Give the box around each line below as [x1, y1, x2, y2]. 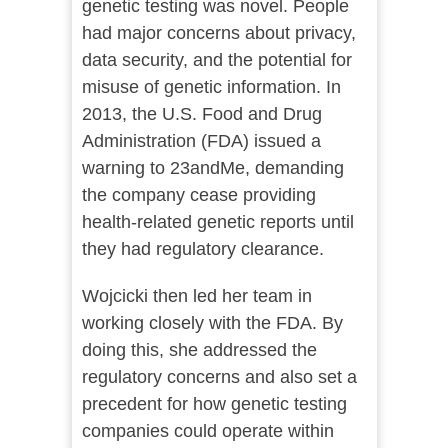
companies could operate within [81, 421, 334, 442]
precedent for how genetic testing [81, 394, 347, 415]
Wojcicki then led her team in [81, 286, 312, 307]
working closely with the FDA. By [81, 313, 343, 334]
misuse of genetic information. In [81, 77, 341, 98]
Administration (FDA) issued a [81, 131, 321, 152]
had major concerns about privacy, [81, 23, 356, 44]
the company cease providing [81, 185, 316, 206]
